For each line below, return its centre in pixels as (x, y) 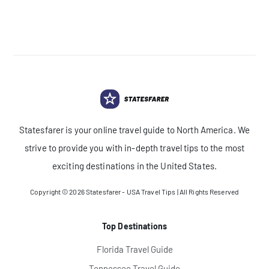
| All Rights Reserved (207, 191)
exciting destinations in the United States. (134, 165)
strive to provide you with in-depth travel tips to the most (134, 147)
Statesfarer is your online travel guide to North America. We (134, 129)
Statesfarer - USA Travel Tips (131, 191)
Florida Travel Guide (134, 249)
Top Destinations (134, 226)
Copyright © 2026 (58, 191)
